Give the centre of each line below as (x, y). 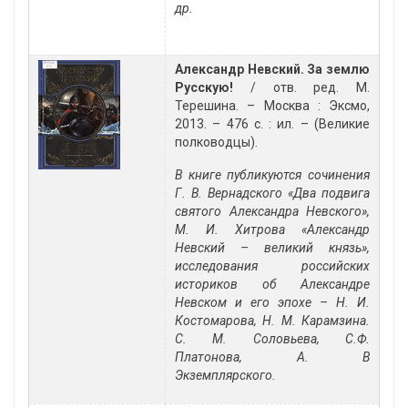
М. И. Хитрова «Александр (272, 230)
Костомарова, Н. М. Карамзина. (272, 321)
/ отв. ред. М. (301, 88)
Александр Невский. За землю (272, 70)
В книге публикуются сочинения (272, 175)
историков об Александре (272, 285)
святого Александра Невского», (272, 212)
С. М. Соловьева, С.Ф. (272, 339)
